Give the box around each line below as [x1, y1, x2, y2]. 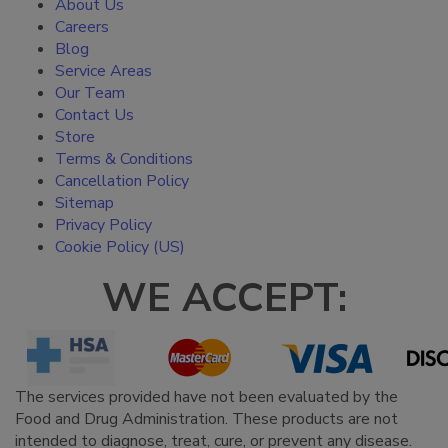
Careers [55, 15, 109, 38]
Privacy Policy [55, 213, 152, 236]
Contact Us [55, 103, 134, 126]
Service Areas [55, 59, 152, 82]
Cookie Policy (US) [55, 235, 185, 258]
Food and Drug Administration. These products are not [15, 407, 398, 430]
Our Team [55, 81, 125, 104]
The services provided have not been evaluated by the [15, 385, 398, 408]
